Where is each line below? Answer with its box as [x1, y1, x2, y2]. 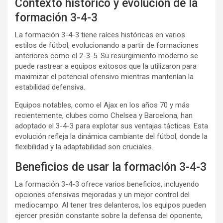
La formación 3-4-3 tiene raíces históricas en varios [15, 30, 185, 39]
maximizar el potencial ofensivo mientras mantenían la [15, 72, 194, 81]
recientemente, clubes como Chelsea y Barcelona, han [15, 111, 193, 120]
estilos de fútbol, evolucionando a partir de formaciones [15, 40, 199, 50]
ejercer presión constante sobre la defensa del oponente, [15, 211, 203, 220]
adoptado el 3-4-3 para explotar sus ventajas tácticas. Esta [15, 121, 208, 130]
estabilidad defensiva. [15, 82, 85, 92]
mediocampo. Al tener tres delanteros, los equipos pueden [15, 200, 206, 210]
